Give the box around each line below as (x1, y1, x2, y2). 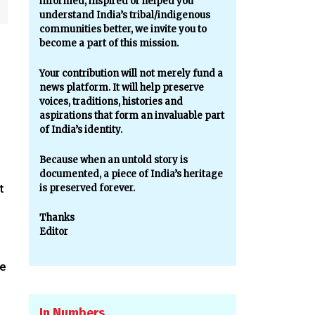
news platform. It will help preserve (39, 81, 204, 94)
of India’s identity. (39, 123, 122, 136)
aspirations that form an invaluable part (39, 109, 224, 122)
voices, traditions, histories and (39, 95, 183, 108)
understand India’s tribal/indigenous (39, 9, 210, 22)
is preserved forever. (39, 181, 135, 194)
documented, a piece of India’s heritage (39, 167, 223, 180)
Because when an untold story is (39, 153, 188, 166)
